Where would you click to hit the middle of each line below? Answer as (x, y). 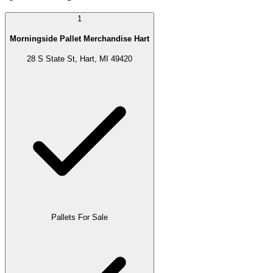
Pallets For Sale (80, 218)
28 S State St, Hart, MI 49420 (80, 58)
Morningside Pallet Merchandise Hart (80, 38)
